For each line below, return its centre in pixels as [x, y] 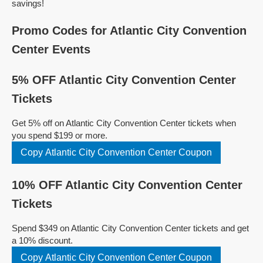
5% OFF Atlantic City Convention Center [124, 80]
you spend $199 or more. [60, 135]
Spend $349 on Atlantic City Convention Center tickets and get [130, 228]
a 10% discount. [42, 240]
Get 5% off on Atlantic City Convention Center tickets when [124, 123]
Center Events [51, 49]
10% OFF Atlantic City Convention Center [127, 185]
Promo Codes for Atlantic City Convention [129, 31]
